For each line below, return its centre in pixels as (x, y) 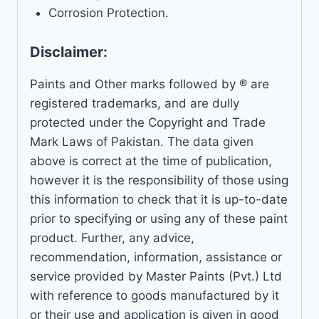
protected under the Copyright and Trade (148, 122)
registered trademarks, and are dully (135, 103)
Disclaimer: (69, 52)
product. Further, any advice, (112, 237)
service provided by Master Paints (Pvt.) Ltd (156, 276)
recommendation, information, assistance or (156, 257)
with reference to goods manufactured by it (155, 295)
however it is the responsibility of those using (159, 180)
